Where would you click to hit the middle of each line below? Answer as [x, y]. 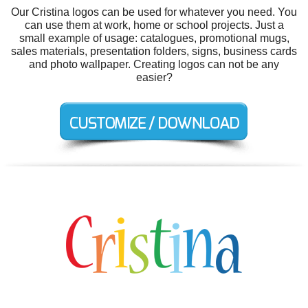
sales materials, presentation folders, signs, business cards [154, 51]
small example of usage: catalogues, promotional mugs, [154, 38]
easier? [154, 77]
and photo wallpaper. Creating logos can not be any [154, 64]
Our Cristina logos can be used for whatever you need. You [154, 12]
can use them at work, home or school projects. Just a [154, 25]
